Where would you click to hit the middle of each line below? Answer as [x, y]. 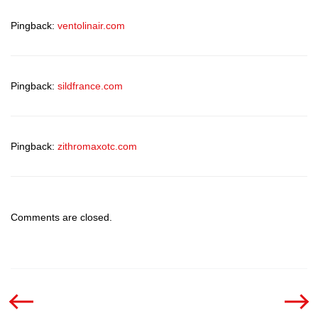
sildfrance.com [90, 86]
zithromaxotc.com [97, 147]
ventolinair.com [91, 26]
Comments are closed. [61, 218]
